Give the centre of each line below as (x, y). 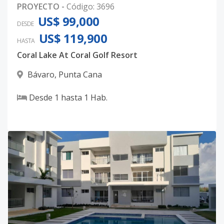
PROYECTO (38, 6)
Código (80, 6)
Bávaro (41, 74)
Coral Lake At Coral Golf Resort (77, 55)
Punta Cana (80, 74)
